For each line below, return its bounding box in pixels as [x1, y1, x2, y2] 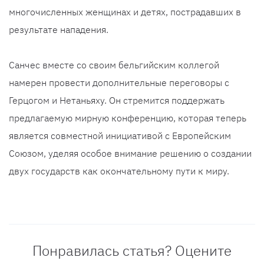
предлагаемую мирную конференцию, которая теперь [9, 112, 246, 124]
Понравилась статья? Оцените [32, 241, 232, 260]
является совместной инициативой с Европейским [9, 130, 231, 142]
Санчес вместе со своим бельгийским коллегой [9, 59, 219, 71]
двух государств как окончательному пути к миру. [9, 165, 229, 177]
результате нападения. [9, 24, 108, 36]
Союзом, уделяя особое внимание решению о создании [9, 147, 252, 160]
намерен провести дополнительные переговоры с [9, 77, 229, 89]
